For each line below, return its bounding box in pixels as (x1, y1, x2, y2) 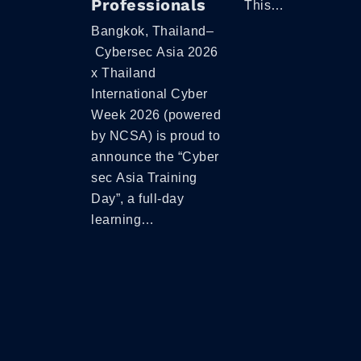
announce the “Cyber (91, 149, 219, 164)
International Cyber (91, 86, 208, 101)
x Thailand (91, 65, 156, 80)
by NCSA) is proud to (91, 128, 220, 143)
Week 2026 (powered (91, 107, 221, 122)
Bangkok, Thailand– (91, 23, 214, 38)
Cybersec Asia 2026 (91, 44, 218, 59)
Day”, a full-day (91, 191, 184, 205)
